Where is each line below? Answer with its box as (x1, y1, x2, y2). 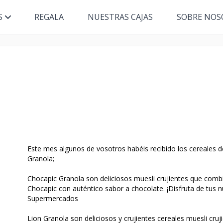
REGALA (34, 11, 64, 22)
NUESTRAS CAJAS (87, 11, 153, 22)
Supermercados (27, 194, 78, 203)
